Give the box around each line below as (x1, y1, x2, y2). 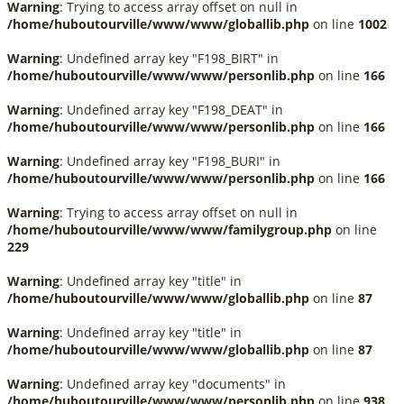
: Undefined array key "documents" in (60, 375, 286, 392)
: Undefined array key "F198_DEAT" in (60, 101, 283, 118)
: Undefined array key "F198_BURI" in (60, 152, 280, 170)
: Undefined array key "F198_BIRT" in (60, 50, 279, 67)
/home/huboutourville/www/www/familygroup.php (7, 221, 332, 238)
